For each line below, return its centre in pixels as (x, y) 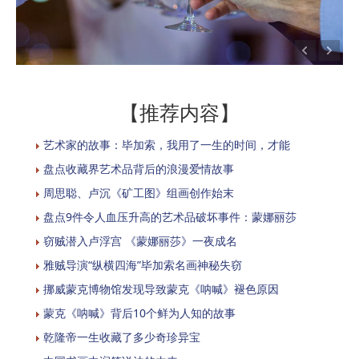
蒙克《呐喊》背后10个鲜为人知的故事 (139, 313)
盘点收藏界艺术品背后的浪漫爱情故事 (139, 168)
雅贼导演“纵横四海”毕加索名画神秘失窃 (143, 264)
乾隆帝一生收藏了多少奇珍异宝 (122, 337)
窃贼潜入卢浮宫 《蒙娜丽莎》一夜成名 (140, 240)
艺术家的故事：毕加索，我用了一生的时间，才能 (167, 144)
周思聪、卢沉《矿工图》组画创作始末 (139, 192)
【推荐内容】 (179, 112)
